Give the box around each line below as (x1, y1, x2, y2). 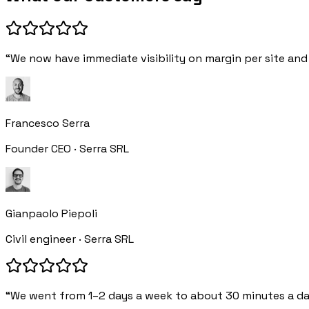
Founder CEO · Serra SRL (6, 141, 129, 157)
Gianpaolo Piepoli (6, 206, 97, 221)
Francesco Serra (6, 116, 90, 131)
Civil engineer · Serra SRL (6, 232, 134, 247)
